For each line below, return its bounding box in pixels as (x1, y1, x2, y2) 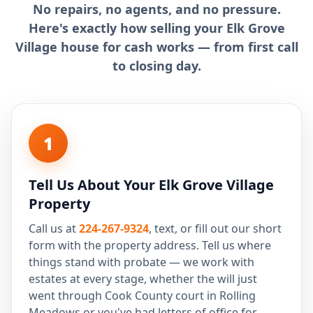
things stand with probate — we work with (29, 254, 254, 270)
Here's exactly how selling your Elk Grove (28, 20, 285, 36)
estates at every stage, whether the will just (29, 271, 257, 286)
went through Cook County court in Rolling (29, 288, 256, 303)
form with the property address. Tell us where (29, 238, 271, 253)
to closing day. (112, 57, 201, 74)
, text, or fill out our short (149, 221, 282, 236)
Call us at (29, 221, 79, 236)
